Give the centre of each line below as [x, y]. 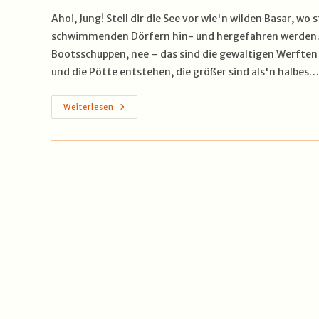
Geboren [136, 138]
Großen [134, 178]
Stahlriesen [145, 128]
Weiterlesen [89, 107]
